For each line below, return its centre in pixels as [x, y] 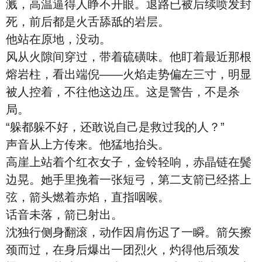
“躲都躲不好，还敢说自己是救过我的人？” [115, 127]
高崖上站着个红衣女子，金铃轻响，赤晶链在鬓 [129, 162]
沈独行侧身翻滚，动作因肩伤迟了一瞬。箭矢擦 [129, 232]
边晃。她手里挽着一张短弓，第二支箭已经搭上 [129, 180]
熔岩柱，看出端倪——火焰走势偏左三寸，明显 [129, 74]
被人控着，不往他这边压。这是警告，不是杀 [123, 92]
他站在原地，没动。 [58, 39]
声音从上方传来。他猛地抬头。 [88, 144]
